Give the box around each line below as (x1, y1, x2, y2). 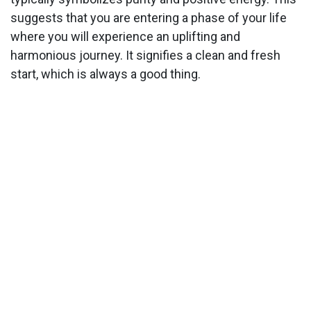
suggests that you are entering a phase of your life (10, 10, 287, 26)
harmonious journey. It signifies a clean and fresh (10, 48, 280, 63)
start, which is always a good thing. (10, 67, 201, 82)
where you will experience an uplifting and (10, 29, 240, 44)
